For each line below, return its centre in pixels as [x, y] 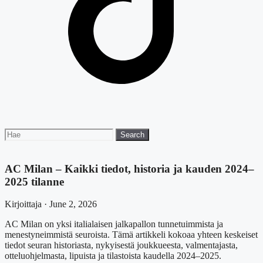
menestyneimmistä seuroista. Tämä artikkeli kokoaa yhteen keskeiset [131, 235]
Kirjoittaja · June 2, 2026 [51, 204]
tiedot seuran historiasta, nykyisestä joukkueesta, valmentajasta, [121, 245]
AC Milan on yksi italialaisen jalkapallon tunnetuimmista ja [114, 224]
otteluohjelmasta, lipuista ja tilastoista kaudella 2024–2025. [113, 256]
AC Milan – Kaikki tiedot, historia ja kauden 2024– [129, 168]
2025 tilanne [34, 181]
